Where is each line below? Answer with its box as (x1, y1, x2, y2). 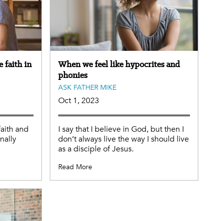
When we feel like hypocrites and (58, 58, 180, 70)
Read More (58, 162, 92, 172)
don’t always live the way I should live (58, 133, 189, 145)
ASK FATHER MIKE (58, 82, 116, 92)
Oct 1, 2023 (58, 95, 99, 106)
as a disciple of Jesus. (58, 143, 134, 154)
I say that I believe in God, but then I (58, 123, 184, 135)
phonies (58, 69, 87, 80)
